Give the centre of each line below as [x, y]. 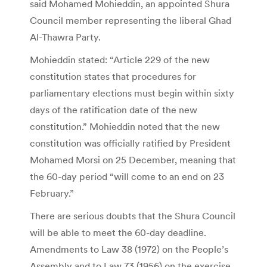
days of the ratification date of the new [114, 109]
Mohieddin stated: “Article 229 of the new [120, 59]
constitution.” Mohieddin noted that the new [125, 126]
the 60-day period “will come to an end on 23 [127, 176]
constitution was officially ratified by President [130, 143]
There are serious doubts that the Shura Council [133, 215]
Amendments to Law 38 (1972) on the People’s [129, 249]
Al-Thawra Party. [65, 37]
